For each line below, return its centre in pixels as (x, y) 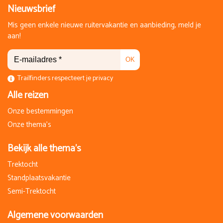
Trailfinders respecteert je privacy (65, 78)
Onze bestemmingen (40, 111)
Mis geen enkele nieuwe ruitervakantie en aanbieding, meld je (104, 25)
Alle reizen (28, 95)
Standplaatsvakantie (39, 178)
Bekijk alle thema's (44, 148)
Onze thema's (29, 124)
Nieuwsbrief (31, 9)
